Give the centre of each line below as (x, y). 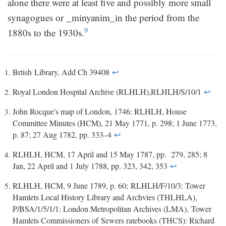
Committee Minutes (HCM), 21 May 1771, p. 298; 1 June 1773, (115, 123)
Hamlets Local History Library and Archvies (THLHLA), (105, 197)
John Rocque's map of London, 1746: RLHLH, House (100, 111)
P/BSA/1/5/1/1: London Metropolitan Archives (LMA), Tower (112, 208)
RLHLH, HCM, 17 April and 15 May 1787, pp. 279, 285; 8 (110, 154)
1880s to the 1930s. (46, 32)
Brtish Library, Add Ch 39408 (62, 72)
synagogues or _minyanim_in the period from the (103, 17)
